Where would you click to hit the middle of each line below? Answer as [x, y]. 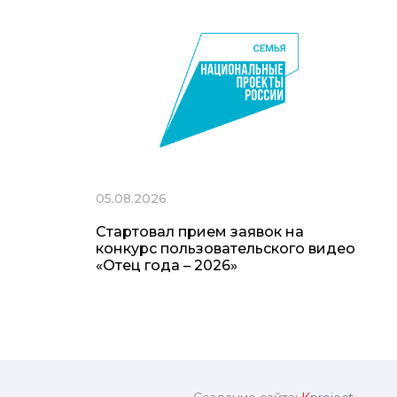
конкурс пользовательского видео [226, 249]
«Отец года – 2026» [167, 266]
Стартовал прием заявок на [200, 232]
